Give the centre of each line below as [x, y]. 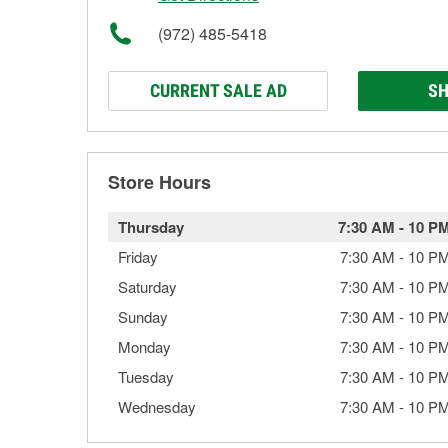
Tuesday [146, 376]
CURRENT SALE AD [218, 90]
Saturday [147, 286]
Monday [144, 346]
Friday [138, 256]
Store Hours [159, 182]
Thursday [151, 227]
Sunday [143, 316]
